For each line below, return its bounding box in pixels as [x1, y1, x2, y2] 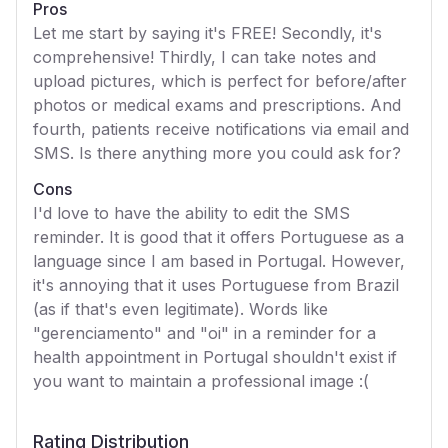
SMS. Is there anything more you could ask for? [33, 143, 401, 163]
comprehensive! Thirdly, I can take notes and [33, 47, 376, 67]
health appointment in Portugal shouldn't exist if [33, 347, 397, 367]
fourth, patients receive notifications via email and [33, 119, 409, 139]
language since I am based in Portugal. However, [33, 251, 405, 271]
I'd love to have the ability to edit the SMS [33, 203, 350, 223]
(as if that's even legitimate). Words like [33, 299, 328, 319]
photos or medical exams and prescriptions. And [33, 95, 401, 115]
